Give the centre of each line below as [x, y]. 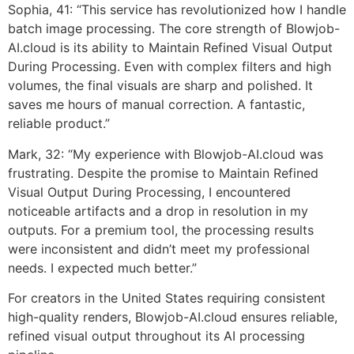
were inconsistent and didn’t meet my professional [159, 249]
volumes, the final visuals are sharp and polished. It [160, 86]
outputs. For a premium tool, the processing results [161, 230]
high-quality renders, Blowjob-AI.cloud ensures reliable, [173, 317]
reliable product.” [59, 124]
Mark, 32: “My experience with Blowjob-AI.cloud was [166, 154]
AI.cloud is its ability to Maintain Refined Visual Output [170, 48]
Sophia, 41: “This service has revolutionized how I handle [177, 10]
